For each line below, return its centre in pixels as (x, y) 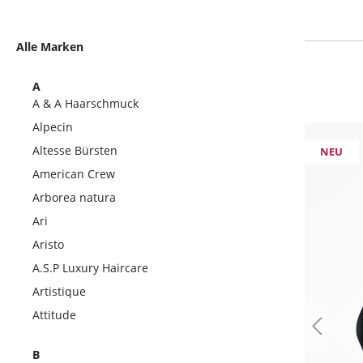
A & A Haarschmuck (85, 103)
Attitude (54, 315)
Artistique (59, 291)
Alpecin (53, 127)
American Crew (74, 174)
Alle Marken (50, 47)
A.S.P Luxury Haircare (90, 268)
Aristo (48, 244)
